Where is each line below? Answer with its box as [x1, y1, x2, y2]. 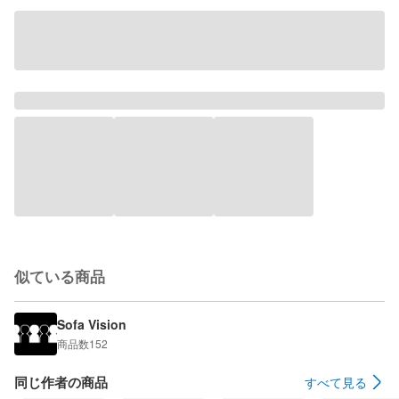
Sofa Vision [57, 315, 126, 333]
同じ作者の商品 [14, 371, 108, 392]
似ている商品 [14, 265, 105, 287]
